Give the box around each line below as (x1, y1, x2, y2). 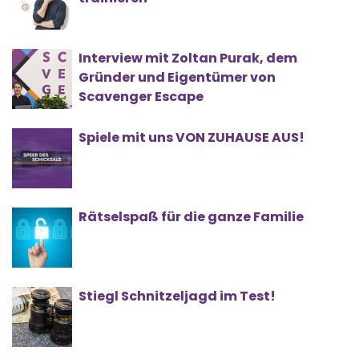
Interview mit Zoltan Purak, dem (79, 49, 297, 68)
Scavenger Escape (79, 87, 204, 107)
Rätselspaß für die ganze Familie (79, 208, 304, 227)
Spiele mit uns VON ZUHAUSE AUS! (79, 128, 305, 147)
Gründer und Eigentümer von (79, 68, 276, 87)
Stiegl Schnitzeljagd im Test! (79, 287, 276, 306)
